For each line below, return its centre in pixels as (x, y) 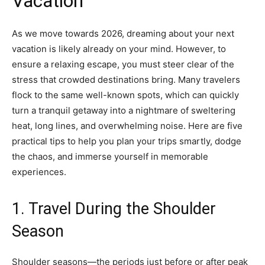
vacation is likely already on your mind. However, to (119, 49)
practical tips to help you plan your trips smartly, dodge (127, 141)
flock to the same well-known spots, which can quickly (125, 95)
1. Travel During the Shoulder (114, 209)
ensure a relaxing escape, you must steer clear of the (123, 64)
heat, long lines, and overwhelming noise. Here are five (127, 125)
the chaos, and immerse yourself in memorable (110, 156)
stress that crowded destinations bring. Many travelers (126, 79)
